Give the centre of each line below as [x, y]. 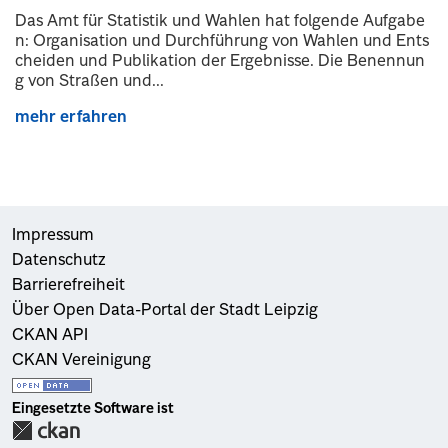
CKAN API [50, 335]
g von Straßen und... [89, 81]
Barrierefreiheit [68, 285]
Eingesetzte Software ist [93, 408]
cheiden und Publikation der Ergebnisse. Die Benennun [220, 61]
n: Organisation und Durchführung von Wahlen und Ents [222, 41]
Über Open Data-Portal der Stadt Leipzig [165, 310]
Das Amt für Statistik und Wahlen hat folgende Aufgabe [220, 21]
